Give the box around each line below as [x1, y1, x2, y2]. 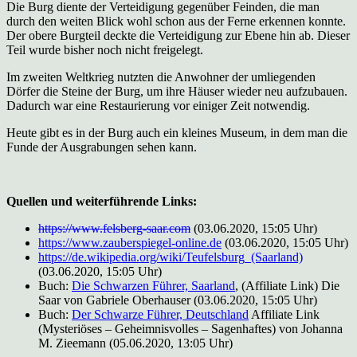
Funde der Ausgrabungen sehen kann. [6, 139, 197, 154]
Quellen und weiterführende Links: [6, 194, 197, 208]
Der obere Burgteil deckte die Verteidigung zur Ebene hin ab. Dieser [6, 28, 350, 42]
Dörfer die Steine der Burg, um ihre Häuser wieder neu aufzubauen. [6, 84, 347, 98]
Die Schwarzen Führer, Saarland [72, 278, 235, 292]
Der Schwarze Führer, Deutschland [72, 307, 249, 321]
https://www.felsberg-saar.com [38, 221, 190, 235]
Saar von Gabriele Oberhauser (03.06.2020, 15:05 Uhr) [38, 292, 317, 307]
